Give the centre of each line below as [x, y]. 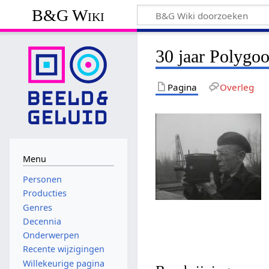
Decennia [42, 221]
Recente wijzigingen [63, 249]
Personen [42, 180]
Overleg [237, 87]
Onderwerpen [51, 235]
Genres [37, 207]
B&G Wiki [68, 15]
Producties [44, 193]
